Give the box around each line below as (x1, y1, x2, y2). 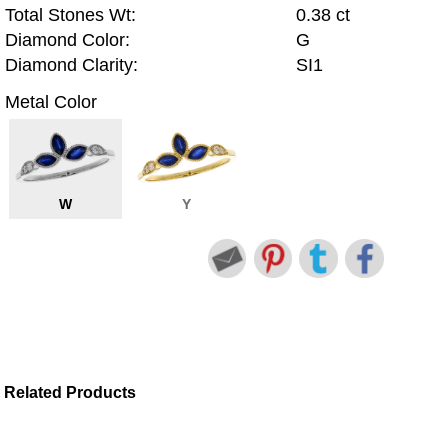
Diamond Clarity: (5, 55, 138, 76)
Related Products (4, 384, 137, 402)
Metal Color (5, 91, 97, 112)
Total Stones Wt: (5, 5, 136, 26)
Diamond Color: (5, 30, 130, 51)
